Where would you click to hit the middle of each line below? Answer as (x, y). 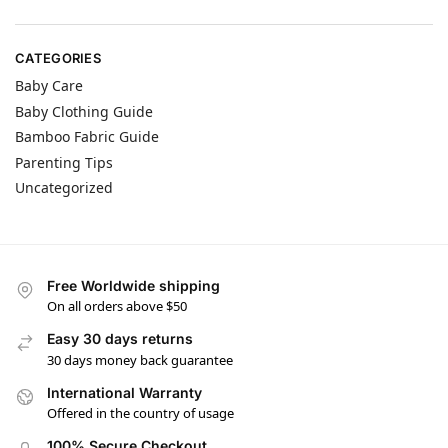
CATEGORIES (58, 57)
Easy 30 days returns (120, 339)
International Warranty (124, 392)
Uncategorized (64, 188)
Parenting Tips (64, 162)
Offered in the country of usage (140, 413)
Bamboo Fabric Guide (87, 137)
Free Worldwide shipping (133, 285)
